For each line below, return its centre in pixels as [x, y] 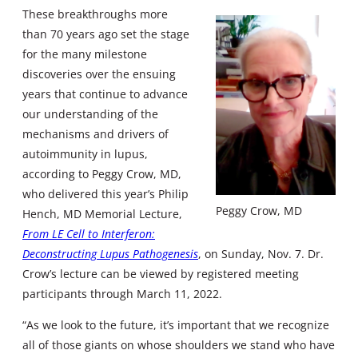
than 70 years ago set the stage [106, 34]
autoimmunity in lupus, [85, 153]
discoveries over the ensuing [99, 74]
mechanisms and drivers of [95, 133]
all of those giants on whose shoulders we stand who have [179, 345]
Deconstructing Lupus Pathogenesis [110, 253]
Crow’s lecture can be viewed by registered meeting [161, 273]
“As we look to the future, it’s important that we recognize [176, 325]
